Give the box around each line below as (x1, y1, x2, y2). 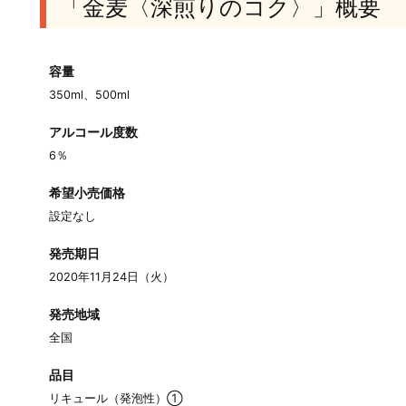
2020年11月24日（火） (49, 270, 174, 285)
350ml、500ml (49, 88, 130, 102)
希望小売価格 (49, 185, 125, 201)
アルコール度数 (49, 124, 138, 140)
